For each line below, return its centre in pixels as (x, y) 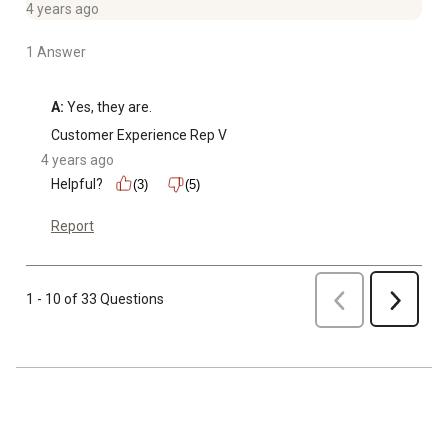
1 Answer (56, 51)
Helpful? (77, 183)
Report (72, 225)
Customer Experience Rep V (139, 134)
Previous (365, 298)
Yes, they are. (108, 106)
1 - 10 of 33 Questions (95, 299)
